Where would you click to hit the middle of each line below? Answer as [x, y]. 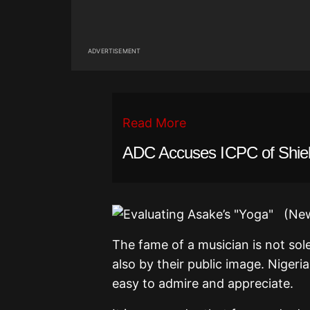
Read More [154, 122]
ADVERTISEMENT [115, 51]
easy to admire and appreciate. [203, 283]
